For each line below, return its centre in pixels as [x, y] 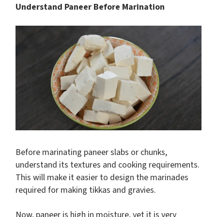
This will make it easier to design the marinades [102, 178]
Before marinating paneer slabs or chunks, [91, 153]
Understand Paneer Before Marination [90, 7]
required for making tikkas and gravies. [86, 190]
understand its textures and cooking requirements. [108, 165]
